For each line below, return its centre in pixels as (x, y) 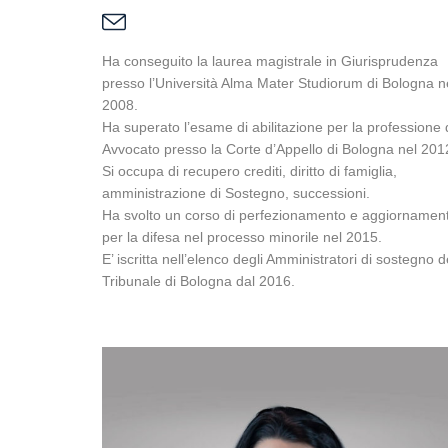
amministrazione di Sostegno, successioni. (236, 193)
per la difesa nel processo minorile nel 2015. (242, 237)
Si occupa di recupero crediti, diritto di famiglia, (249, 171)
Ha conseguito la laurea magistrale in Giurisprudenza (270, 61)
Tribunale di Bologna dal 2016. (198, 281)
